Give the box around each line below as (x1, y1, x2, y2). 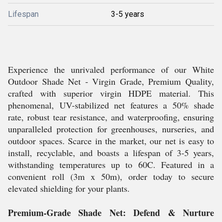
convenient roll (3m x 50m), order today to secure (8, 170, 214, 182)
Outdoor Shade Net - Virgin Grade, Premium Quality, (8, 75, 214, 87)
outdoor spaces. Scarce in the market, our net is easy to (8, 135, 214, 147)
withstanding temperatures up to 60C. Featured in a (8, 159, 214, 170)
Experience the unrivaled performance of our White (8, 63, 214, 75)
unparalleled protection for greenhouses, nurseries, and (8, 123, 214, 135)
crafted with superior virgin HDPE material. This (8, 87, 214, 99)
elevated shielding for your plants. (8, 182, 130, 194)
